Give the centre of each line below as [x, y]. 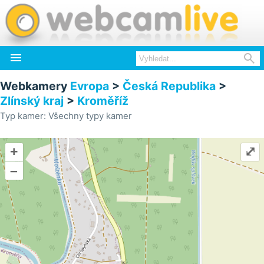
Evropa [90, 86]
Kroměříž [103, 101]
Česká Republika [169, 86]
